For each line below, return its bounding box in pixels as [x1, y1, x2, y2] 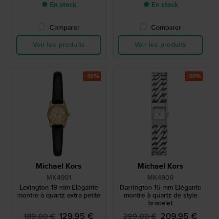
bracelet [148, 198, 173, 209]
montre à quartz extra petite [17, 190, 101, 201]
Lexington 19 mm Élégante [19, 182, 98, 193]
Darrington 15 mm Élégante [119, 182, 201, 193]
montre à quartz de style [123, 190, 197, 201]
